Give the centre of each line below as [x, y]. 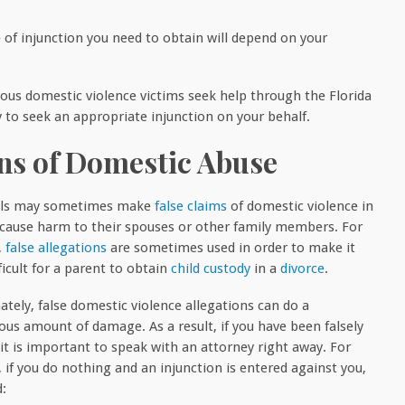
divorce [302, 268]
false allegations [56, 247]
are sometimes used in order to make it [231, 247]
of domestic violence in [300, 206]
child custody [211, 268]
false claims [191, 206]
